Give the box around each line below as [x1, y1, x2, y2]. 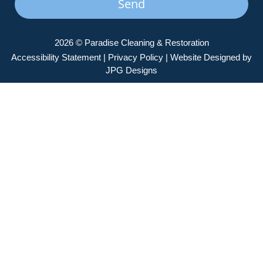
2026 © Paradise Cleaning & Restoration [54, 38, 209, 48]
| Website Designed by [163, 52, 252, 63]
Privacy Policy [108, 52, 163, 63]
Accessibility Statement [11, 52, 101, 63]
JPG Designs [106, 65, 157, 76]
